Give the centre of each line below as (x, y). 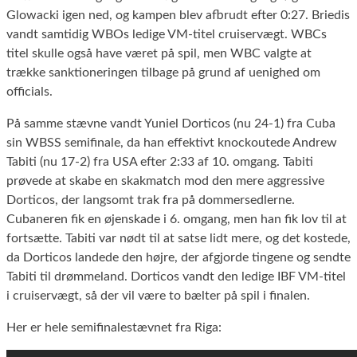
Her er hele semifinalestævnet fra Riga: (114, 327)
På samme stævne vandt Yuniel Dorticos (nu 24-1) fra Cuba (171, 123)
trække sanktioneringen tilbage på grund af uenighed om (163, 72)
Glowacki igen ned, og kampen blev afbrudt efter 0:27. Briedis (178, 15)
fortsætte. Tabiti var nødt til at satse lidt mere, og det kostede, (178, 238)
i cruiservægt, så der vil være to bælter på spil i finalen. (158, 295)
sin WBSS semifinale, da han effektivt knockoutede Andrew (172, 142)
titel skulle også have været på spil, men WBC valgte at (159, 53)
